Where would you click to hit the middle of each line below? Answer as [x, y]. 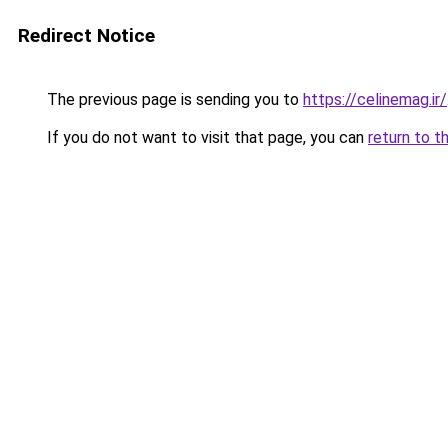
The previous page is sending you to [173, 99]
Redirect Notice [86, 35]
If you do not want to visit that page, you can [205, 137]
